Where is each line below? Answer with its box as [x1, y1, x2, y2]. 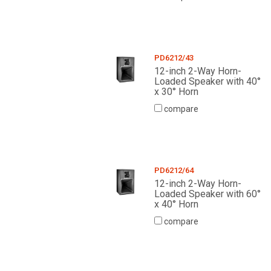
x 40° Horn [154, 198, 198, 211]
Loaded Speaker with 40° [154, 76, 261, 88]
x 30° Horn [154, 86, 198, 98]
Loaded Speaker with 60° [154, 188, 261, 200]
